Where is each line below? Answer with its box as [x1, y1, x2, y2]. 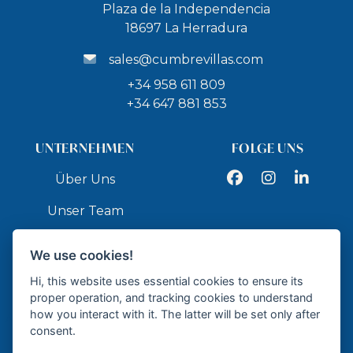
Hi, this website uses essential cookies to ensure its [30, 273, 304, 288]
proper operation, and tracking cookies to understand [30, 290, 314, 304]
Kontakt [59, 266, 111, 281]
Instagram [261, 171, 325, 186]
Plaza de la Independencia [102, 2, 270, 17]
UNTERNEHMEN [35, 139, 135, 156]
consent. [30, 323, 76, 337]
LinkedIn [294, 171, 349, 186]
